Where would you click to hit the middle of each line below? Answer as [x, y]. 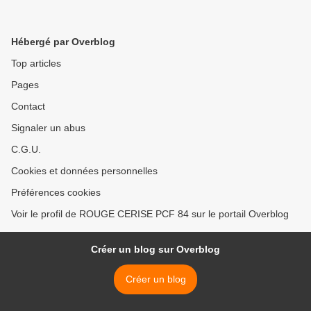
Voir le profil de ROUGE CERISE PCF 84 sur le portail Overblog [150, 214]
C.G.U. [26, 149]
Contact [28, 106]
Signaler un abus [48, 128]
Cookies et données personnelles [84, 171]
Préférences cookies [56, 192]
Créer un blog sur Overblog [155, 249]
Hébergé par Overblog [63, 42]
